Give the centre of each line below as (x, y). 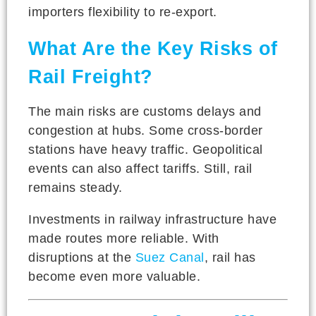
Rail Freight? (91, 77)
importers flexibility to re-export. (123, 12)
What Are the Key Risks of (153, 48)
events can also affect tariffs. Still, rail (140, 168)
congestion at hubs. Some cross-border (146, 130)
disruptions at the (82, 257)
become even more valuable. (114, 276)
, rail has (230, 257)
